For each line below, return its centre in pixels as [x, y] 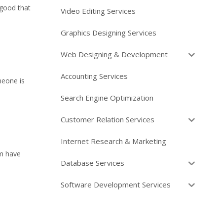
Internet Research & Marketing [113, 141]
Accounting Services [94, 76]
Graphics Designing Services [109, 32]
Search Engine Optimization [107, 97]
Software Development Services [116, 184]
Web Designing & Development [114, 54]
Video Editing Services [98, 11]
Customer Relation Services [108, 119]
